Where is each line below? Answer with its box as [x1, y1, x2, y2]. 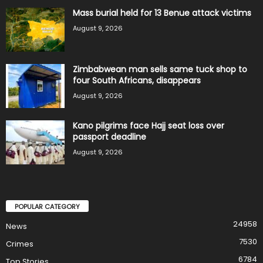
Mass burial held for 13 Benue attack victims [73, 7, 251, 19]
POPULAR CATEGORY [15, 202, 80, 212]
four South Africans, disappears [73, 75, 201, 87]
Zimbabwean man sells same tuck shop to [73, 63, 247, 76]
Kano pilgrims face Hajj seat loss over [73, 120, 224, 132]
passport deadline [73, 131, 146, 143]
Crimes [6, 238, 33, 250]
